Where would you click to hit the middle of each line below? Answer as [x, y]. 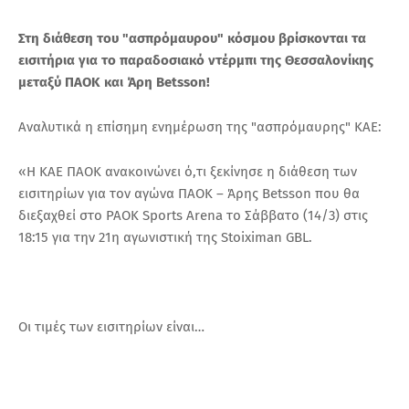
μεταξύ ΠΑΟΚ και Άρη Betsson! [114, 82]
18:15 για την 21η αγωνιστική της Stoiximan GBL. [165, 237]
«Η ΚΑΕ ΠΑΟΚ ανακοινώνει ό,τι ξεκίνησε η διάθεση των [188, 171]
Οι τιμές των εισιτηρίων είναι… [111, 326]
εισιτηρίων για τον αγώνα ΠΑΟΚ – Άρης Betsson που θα [189, 193]
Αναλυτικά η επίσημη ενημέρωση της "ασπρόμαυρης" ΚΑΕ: [200, 126]
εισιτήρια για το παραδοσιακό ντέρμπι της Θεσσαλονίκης [196, 60]
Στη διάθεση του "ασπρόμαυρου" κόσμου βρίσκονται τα [192, 38]
